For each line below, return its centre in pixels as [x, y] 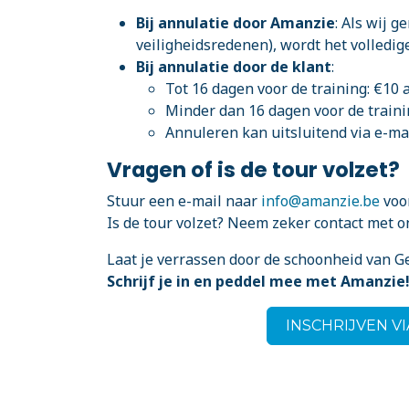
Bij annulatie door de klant [234, 67]
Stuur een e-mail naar [184, 201]
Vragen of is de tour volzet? [253, 170]
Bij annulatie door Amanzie [236, 23]
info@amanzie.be [320, 201]
